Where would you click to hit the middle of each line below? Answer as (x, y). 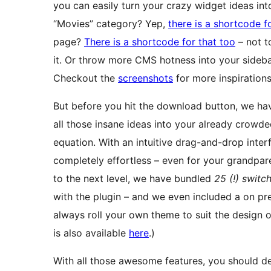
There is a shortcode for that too (160, 42)
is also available (91, 233)
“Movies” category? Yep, (111, 24)
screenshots (145, 78)
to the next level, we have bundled (134, 179)
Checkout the (86, 78)
